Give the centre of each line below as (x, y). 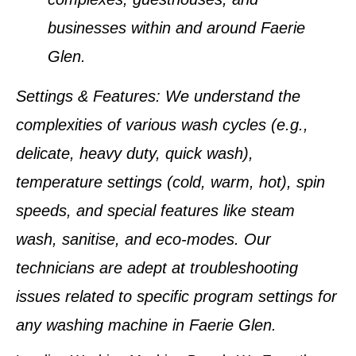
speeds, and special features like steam (155, 211)
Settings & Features (86, 97)
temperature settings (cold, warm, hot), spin (170, 182)
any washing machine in (103, 325)
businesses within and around (154, 27)
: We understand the (228, 97)
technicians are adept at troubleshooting (157, 268)
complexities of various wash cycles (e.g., (162, 125)
